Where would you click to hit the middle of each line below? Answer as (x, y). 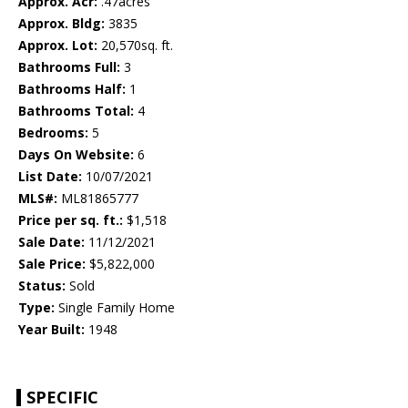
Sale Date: (51, 242)
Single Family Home (115, 308)
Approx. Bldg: (61, 24)
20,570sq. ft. (135, 46)
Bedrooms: (53, 133)
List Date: (50, 177)
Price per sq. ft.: (71, 220)
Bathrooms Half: (72, 89)
